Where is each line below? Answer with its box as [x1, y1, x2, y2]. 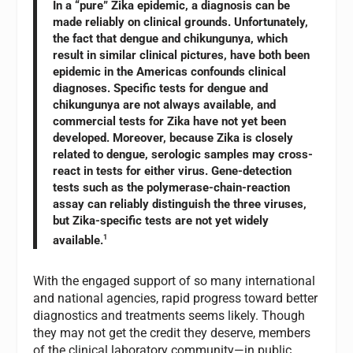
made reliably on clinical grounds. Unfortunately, [53, 14, 309, 29]
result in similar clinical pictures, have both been [53, 47, 310, 62]
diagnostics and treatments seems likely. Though [33, 307, 306, 323]
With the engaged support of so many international [33, 273, 316, 288]
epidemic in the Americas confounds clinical [53, 64, 287, 79]
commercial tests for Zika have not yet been [53, 113, 287, 128]
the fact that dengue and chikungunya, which [53, 31, 288, 46]
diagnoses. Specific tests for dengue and [53, 80, 269, 95]
